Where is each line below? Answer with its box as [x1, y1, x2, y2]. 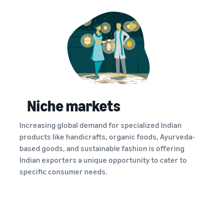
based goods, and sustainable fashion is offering [19, 143, 185, 154]
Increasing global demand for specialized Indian [19, 120, 182, 130]
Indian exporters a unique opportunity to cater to [19, 155, 187, 165]
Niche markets [27, 96, 121, 115]
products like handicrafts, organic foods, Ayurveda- [19, 132, 195, 142]
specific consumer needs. [19, 167, 108, 177]
